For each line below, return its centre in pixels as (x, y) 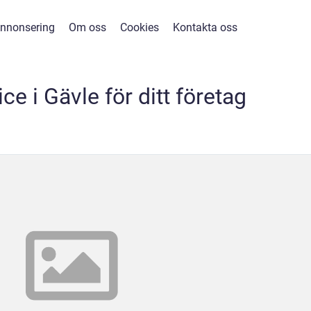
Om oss (87, 27)
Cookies (139, 27)
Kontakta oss (205, 27)
